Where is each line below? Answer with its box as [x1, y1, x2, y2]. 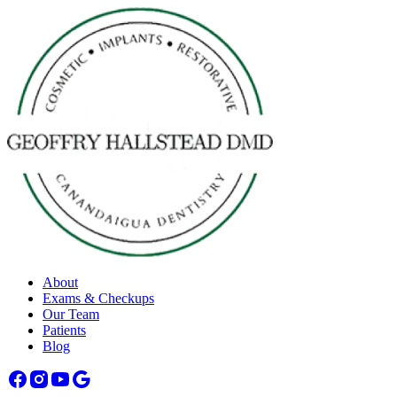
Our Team [43, 307, 99, 322]
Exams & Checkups [43, 291, 154, 306]
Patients [43, 323, 86, 338]
